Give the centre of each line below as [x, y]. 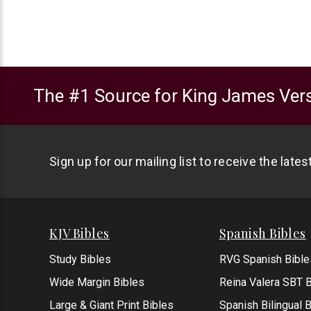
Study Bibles [81, 260]
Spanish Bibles [262, 234]
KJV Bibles [79, 234]
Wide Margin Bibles [97, 283]
